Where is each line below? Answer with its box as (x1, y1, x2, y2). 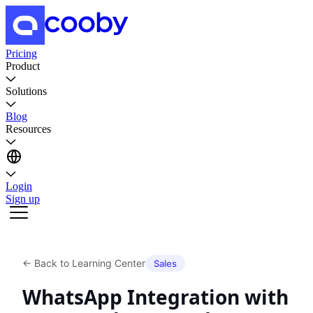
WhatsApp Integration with (22, 284, 289, 310)
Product (6, 60, 40, 72)
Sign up (6, 193, 40, 205)
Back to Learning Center (34, 257, 145, 269)
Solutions (6, 85, 47, 97)
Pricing (6, 48, 37, 59)
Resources (6, 123, 51, 135)
